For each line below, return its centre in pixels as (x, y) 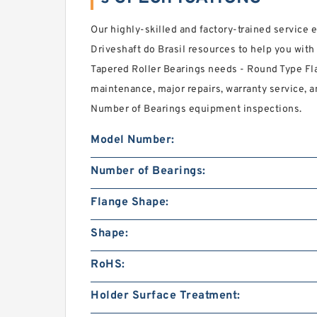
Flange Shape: (130, 203)
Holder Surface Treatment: (166, 296)
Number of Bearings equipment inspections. (196, 110)
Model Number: (133, 140)
